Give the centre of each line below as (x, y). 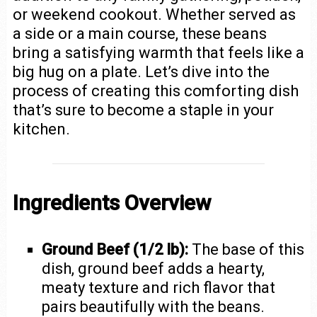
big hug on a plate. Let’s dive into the (141, 72)
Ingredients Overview (111, 203)
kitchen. (41, 129)
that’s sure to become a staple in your (143, 110)
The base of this (247, 249)
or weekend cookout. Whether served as (154, 15)
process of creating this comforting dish (155, 91)
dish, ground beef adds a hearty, (154, 269)
